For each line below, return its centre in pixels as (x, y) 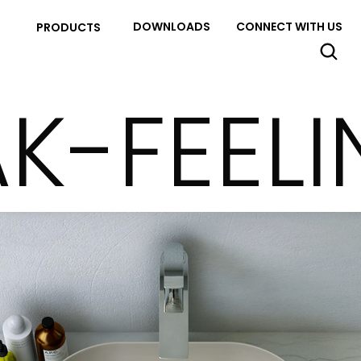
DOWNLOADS (172, 27)
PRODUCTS (68, 27)
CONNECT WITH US (289, 27)
